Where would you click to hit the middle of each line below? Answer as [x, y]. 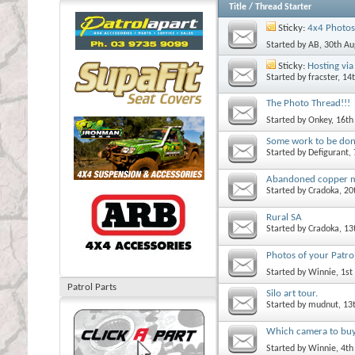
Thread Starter [283, 7]
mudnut [323, 305]
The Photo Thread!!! [308, 103]
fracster [323, 77]
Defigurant [328, 153]
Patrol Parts [92, 287]
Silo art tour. [292, 293]
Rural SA [284, 217]
